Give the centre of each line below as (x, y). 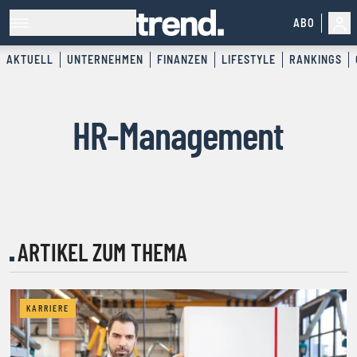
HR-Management (178, 135)
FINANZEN (182, 60)
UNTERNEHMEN (105, 60)
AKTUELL (30, 60)
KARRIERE (48, 309)
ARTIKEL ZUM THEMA (102, 252)
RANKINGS (316, 60)
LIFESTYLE (249, 60)
